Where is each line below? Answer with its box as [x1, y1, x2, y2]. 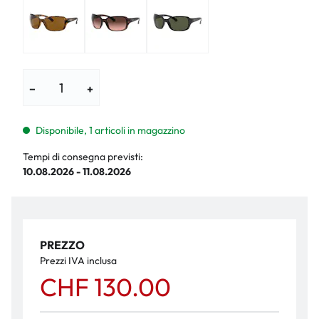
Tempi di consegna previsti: [23, 150, 143, 163]
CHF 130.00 [40, 271, 171, 303]
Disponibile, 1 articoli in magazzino [35, 124, 185, 137]
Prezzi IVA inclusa [40, 254, 117, 267]
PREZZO [40, 238, 85, 252]
